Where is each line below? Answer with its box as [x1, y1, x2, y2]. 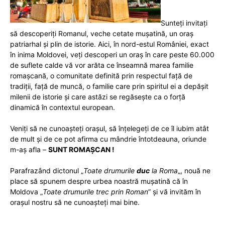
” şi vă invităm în [148, 187, 201, 196]
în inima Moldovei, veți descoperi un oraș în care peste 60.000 [10, 50, 214, 59]
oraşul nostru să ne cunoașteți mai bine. [10, 198, 140, 206]
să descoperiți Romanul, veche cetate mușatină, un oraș [10, 29, 193, 38]
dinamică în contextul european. [10, 103, 115, 111]
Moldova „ [10, 187, 43, 196]
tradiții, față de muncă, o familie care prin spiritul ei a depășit [10, 82, 208, 90]
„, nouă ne [178, 166, 210, 175]
